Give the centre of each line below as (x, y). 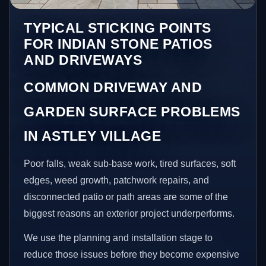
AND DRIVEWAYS (83, 60)
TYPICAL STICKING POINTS (118, 28)
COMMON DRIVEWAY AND (113, 87)
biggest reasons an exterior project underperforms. (129, 213)
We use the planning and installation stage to (118, 238)
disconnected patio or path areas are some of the (126, 197)
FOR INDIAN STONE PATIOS (118, 44)
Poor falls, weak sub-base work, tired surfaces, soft (130, 163)
